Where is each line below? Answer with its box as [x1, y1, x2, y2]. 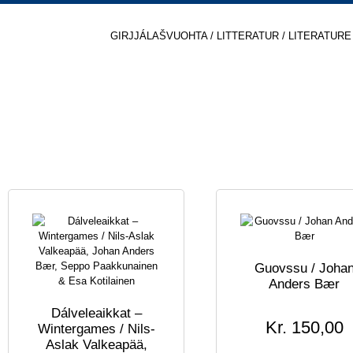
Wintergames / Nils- [37, 321, 155, 336]
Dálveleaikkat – [50, 305, 142, 321]
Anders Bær [269, 276, 340, 292]
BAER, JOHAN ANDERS [8, 98, 221, 119]
